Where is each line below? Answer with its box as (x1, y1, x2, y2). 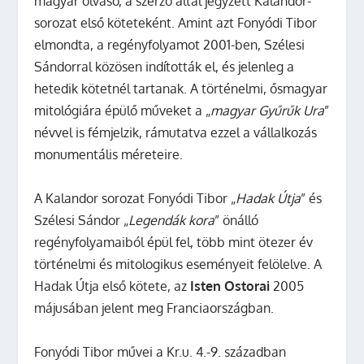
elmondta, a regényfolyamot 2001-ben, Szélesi (34, 37, 305, 53)
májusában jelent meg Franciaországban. (34, 300, 275, 316)
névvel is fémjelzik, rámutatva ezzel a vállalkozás (34, 124, 318, 141)
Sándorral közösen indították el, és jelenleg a (34, 58, 295, 75)
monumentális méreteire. (34, 146, 184, 162)
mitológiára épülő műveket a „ (34, 102, 211, 119)
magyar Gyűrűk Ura (210, 102, 325, 119)
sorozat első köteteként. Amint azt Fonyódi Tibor (34, 15, 318, 31)
